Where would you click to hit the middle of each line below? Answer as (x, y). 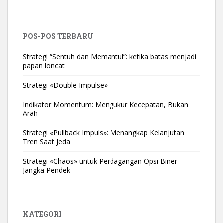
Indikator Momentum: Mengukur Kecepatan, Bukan (106, 104)
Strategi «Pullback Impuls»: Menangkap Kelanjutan (104, 132)
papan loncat (44, 65)
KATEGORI (42, 214)
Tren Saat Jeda (47, 141)
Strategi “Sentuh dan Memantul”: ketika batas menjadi (110, 56)
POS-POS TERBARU (58, 36)
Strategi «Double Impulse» (65, 85)
